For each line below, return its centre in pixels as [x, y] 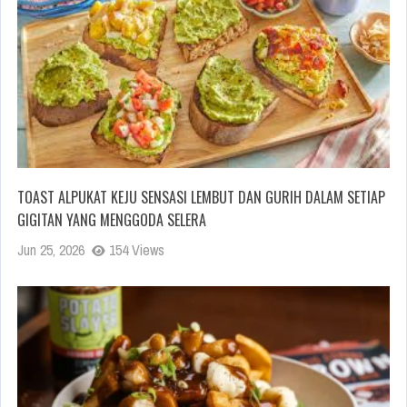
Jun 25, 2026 [51, 250]
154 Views [135, 250]
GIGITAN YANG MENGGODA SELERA [112, 220]
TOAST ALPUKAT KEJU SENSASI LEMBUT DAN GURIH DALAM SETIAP [201, 198]
